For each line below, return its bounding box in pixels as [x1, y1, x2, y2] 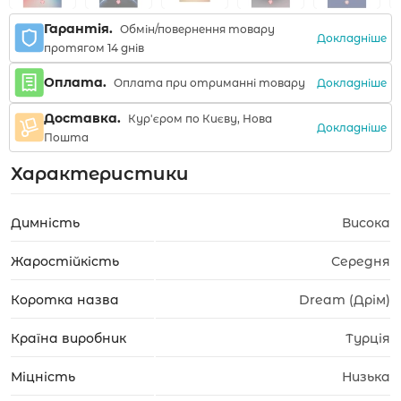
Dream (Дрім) [299, 292, 390, 308]
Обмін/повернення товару [117, 22, 275, 36]
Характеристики [11, 163, 189, 184]
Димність [11, 215, 80, 231]
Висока [342, 215, 390, 231]
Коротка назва [11, 292, 119, 308]
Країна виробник [11, 330, 126, 346]
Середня [331, 253, 390, 269]
